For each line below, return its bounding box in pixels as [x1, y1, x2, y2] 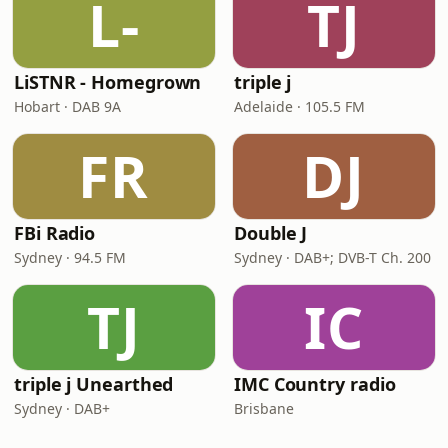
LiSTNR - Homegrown [14, 70, 202, 94]
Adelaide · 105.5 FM [234, 97, 365, 116]
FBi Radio [14, 221, 96, 245]
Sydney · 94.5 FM [14, 248, 126, 267]
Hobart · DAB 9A [14, 97, 121, 116]
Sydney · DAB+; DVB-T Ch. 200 [234, 248, 431, 267]
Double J [234, 221, 308, 245]
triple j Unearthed [14, 372, 174, 396]
